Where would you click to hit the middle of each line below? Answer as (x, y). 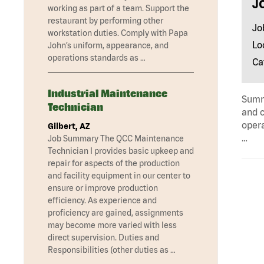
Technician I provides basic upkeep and (121, 151)
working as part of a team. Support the (118, 9)
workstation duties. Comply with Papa (118, 33)
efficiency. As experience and (102, 201)
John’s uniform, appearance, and (108, 46)
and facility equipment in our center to (119, 176)
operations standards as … (97, 58)
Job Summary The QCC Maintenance (116, 139)
